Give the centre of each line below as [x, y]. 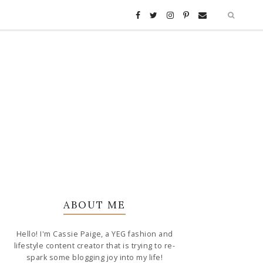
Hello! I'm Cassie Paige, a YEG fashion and [95, 234]
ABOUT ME [95, 205]
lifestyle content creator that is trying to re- [95, 246]
